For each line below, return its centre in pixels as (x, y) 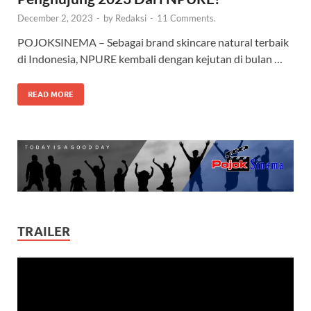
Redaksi (131, 18)
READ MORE (51, 95)
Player (32, 282)
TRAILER (44, 232)
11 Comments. (186, 18)
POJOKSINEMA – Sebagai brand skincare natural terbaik (153, 42)
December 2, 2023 (55, 18)
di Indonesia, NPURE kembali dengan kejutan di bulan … (150, 59)
